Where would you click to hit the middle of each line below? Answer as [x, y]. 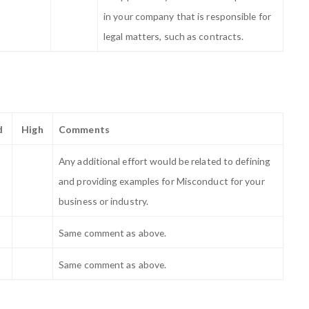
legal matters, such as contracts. [174, 36]
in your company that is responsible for [187, 16]
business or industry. [104, 201]
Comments [84, 129]
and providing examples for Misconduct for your [162, 181]
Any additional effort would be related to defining [165, 161]
